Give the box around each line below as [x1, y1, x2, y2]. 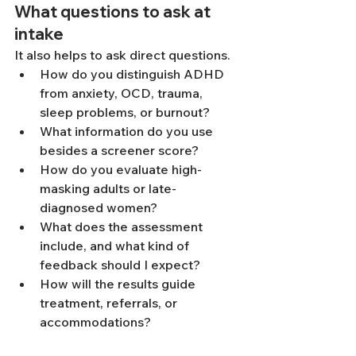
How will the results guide [40, 276, 199, 292]
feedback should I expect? [40, 257, 200, 273]
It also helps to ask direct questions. [14, 47, 230, 63]
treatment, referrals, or [40, 295, 180, 311]
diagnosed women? [40, 199, 157, 215]
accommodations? [40, 314, 151, 330]
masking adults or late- [40, 180, 176, 196]
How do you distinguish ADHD [40, 66, 227, 82]
